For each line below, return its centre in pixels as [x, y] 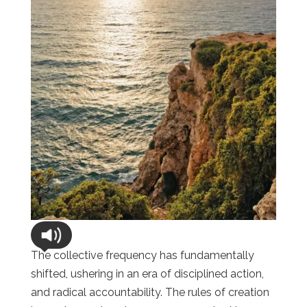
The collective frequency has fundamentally [142, 255]
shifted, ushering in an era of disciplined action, [147, 273]
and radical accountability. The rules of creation [150, 292]
